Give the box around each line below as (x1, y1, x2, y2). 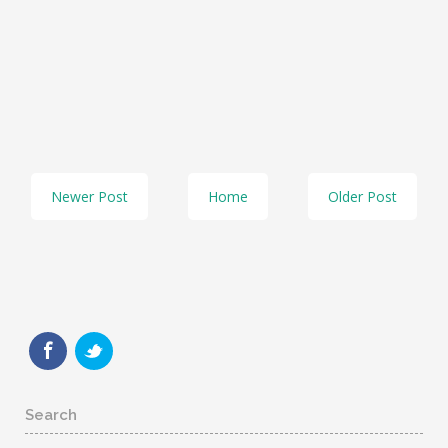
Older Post (327, 187, 397, 207)
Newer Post (51, 187, 129, 207)
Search (25, 406, 77, 425)
